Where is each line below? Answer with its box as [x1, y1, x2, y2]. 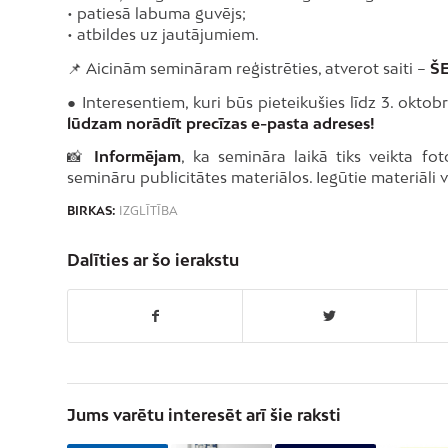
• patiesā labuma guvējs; [67, 4, 246, 23]
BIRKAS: [67, 204, 116, 219]
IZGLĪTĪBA [119, 204, 178, 219]
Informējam [86, 147, 182, 166]
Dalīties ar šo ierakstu [67, 250, 239, 271]
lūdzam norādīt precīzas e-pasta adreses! [67, 113, 375, 132]
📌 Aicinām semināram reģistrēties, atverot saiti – [67, 58, 430, 77]
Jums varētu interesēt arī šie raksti [67, 405, 341, 426]
